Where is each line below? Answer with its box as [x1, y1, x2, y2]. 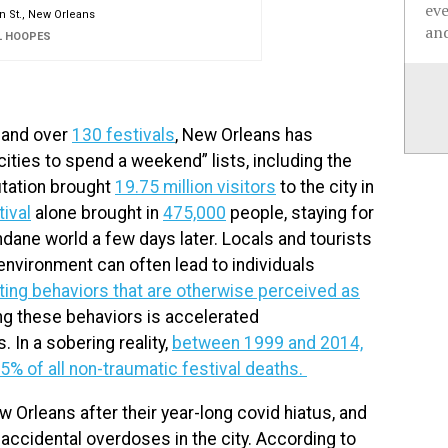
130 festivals [72, 125, 175, 146]
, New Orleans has [175, 125, 313, 146]
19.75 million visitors [115, 177, 276, 198]
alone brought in [31, 203, 163, 224]
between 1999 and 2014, [172, 333, 363, 354]
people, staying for [226, 203, 374, 224]
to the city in [276, 177, 374, 198]
